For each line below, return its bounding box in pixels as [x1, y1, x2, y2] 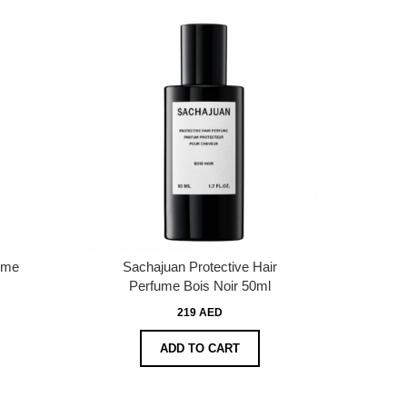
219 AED [177, 305, 223, 319]
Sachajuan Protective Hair [123, 258, 277, 274]
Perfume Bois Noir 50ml [129, 277, 271, 293]
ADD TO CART [160, 341, 240, 355]
